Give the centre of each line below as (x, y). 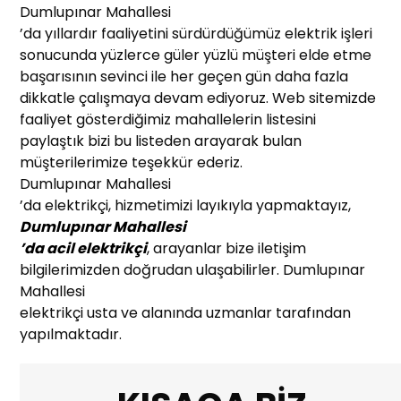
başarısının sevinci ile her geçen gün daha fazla (184, 77)
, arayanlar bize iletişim (227, 249)
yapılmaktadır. (71, 335)
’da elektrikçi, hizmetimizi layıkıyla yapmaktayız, (186, 206)
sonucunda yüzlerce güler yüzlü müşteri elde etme (196, 55)
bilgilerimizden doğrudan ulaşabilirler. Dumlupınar (193, 270)
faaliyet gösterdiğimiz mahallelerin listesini (168, 120)
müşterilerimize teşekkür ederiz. (132, 163)
